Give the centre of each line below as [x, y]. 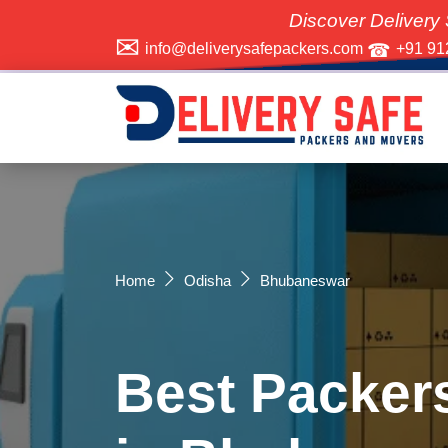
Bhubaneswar [304, 280]
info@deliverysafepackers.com [255, 48]
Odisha [207, 280]
